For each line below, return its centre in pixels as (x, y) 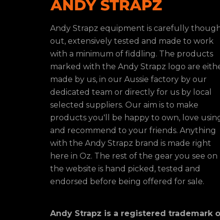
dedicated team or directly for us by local (131, 92)
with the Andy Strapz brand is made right (131, 143)
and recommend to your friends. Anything (133, 130)
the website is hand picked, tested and (125, 169)
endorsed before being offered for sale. (127, 181)
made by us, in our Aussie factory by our (128, 79)
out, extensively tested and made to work (132, 41)
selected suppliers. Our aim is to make (124, 105)
